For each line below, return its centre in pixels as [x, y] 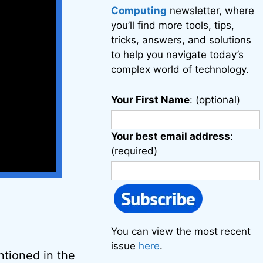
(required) [134, 151]
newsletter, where [211, 11]
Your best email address [171, 136]
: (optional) [215, 100]
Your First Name [151, 100]
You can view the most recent [181, 231]
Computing [139, 11]
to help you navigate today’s [178, 55]
